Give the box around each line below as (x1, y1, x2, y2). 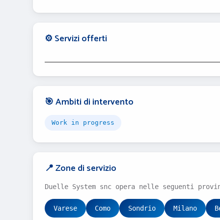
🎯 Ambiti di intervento (45, 95, 134, 110)
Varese (54, 204, 77, 212)
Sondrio (128, 204, 156, 212)
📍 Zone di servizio (45, 161, 116, 176)
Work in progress (52, 119, 114, 126)
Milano (173, 204, 197, 212)
